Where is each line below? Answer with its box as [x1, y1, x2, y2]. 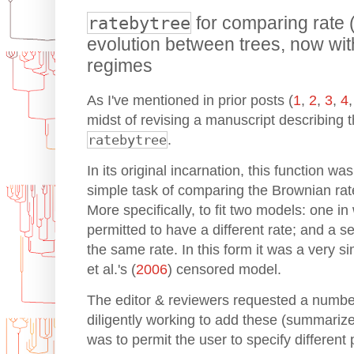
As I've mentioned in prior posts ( [87, 92, 293, 108]
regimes [87, 55, 153, 77]
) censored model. [168, 262, 281, 278]
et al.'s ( [87, 262, 136, 278]
